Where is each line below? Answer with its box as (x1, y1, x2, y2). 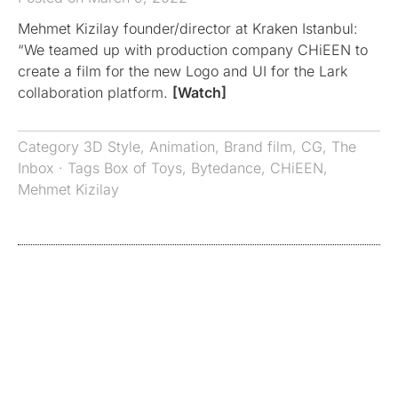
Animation (149, 138, 215, 156)
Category (18, 138, 84, 156)
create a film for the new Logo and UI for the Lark (18, 62, 347, 81)
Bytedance (191, 159, 261, 178)
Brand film (224, 138, 292, 156)
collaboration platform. (18, 84, 172, 102)
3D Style (84, 138, 140, 156)
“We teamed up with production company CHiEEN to (18, 41, 368, 60)
